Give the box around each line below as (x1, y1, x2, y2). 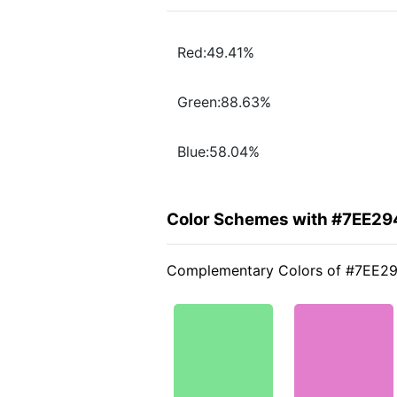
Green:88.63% (177, 93, 271, 112)
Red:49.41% (177, 43, 254, 62)
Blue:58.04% (177, 143, 260, 161)
